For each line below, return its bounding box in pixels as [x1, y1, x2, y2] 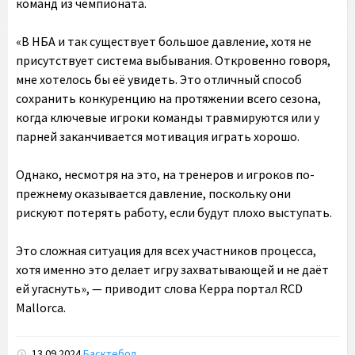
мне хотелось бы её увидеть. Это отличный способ [16, 71, 302, 87]
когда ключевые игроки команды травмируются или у [16, 109, 319, 125]
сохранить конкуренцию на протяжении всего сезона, [16, 90, 321, 106]
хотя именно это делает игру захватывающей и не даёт [16, 261, 329, 277]
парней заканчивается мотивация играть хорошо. [16, 128, 300, 144]
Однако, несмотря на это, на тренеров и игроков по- [16, 166, 315, 182]
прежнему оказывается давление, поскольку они [16, 185, 291, 201]
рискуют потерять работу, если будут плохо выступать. [16, 204, 332, 220]
